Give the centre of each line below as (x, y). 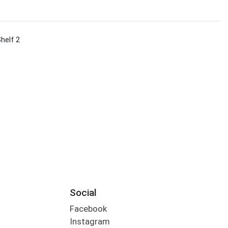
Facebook (88, 209)
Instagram (90, 222)
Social (83, 192)
